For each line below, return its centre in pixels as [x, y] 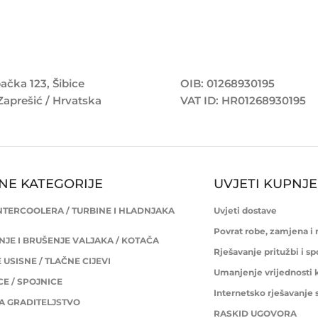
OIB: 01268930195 [227, 83]
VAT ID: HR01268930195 [243, 100]
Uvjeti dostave [246, 210]
